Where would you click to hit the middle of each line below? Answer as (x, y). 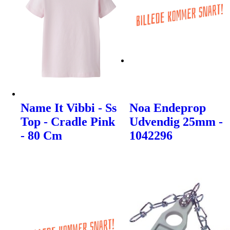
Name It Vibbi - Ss (69, 108)
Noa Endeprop (168, 108)
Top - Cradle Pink (68, 121)
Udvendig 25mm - (176, 121)
